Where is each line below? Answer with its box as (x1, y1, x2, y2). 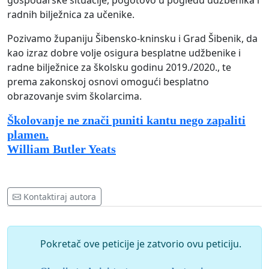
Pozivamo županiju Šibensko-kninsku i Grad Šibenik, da (7, 32, 258, 46)
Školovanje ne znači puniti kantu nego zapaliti (7, 113, 246, 127)
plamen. (7, 128, 49, 142)
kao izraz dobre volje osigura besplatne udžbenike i (7, 46, 241, 60)
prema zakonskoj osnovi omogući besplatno (7, 75, 209, 89)
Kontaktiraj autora (23, 191, 96, 203)
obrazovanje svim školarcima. (7, 89, 142, 103)
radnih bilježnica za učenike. (7, 8, 134, 22)
